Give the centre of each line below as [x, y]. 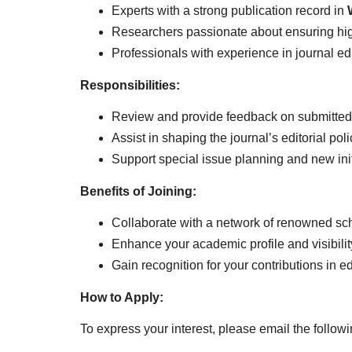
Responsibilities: [130, 85]
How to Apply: [122, 297]
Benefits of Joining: [138, 191]
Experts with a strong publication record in [229, 11]
